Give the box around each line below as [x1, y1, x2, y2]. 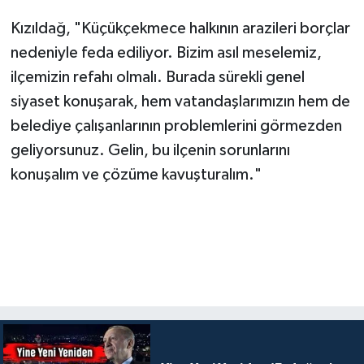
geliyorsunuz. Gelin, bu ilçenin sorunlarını [10, 141, 290, 158]
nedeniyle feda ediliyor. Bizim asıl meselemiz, [10, 44, 322, 61]
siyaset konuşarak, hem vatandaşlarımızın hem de [10, 93, 350, 110]
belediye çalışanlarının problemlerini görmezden [10, 117, 342, 134]
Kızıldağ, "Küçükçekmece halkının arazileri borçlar [10, 19, 350, 37]
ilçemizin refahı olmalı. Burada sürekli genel [10, 68, 305, 85]
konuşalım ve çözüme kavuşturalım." [10, 166, 262, 183]
